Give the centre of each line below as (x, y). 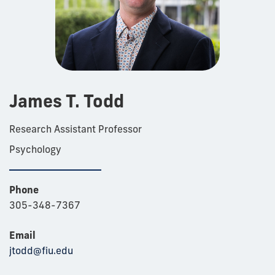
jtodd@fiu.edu (41, 250)
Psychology (35, 149)
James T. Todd (67, 101)
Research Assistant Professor (76, 129)
